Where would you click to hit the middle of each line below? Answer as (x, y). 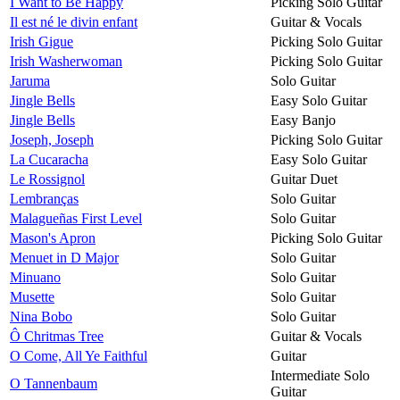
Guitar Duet (304, 179)
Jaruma (30, 80)
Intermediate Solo (320, 375)
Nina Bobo (41, 316)
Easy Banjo (303, 120)
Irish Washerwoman (66, 61)
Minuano (35, 277)
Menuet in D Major (64, 257)
